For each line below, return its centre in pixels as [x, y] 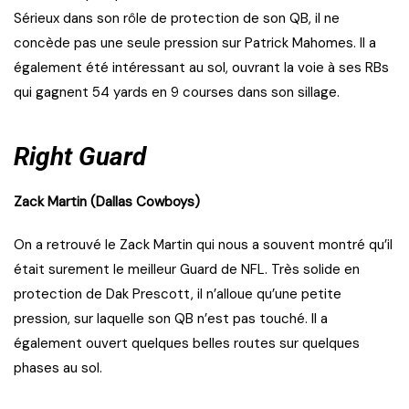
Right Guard [80, 157]
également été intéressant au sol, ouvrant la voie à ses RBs [201, 68]
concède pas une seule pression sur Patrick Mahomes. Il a [195, 43]
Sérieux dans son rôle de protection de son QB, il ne [177, 19]
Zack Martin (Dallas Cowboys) [107, 202]
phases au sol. [58, 368]
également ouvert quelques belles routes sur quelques [187, 344]
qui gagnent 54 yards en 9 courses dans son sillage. [177, 93]
